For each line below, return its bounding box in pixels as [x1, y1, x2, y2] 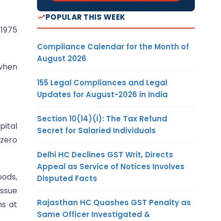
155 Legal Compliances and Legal [37, 77, 167, 88]
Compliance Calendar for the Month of [37, 41, 189, 52]
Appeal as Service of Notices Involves [37, 161, 184, 172]
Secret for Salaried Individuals [37, 125, 156, 136]
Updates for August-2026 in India [37, 89, 168, 100]
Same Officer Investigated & [37, 209, 150, 220]
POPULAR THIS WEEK [45, 11, 126, 22]
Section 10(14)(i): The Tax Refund [37, 113, 167, 124]
